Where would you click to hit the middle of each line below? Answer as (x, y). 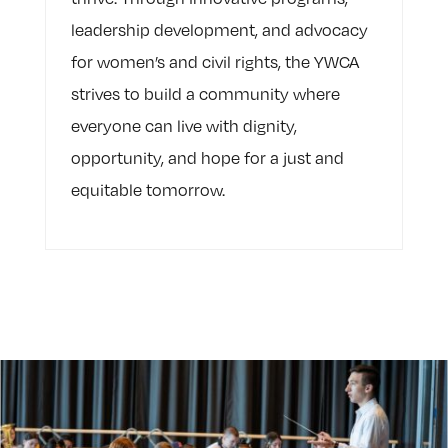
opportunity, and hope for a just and (207, 158)
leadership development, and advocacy (219, 30)
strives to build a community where (205, 94)
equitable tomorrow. (147, 190)
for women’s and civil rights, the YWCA (214, 62)
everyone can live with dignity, (183, 126)
